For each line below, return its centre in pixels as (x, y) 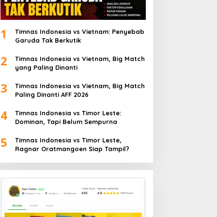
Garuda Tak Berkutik (48, 40)
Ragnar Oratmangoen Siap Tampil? (72, 149)
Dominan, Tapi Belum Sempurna (66, 122)
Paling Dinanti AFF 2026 (52, 95)
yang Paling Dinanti (46, 68)
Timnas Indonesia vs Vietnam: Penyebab (79, 32)
